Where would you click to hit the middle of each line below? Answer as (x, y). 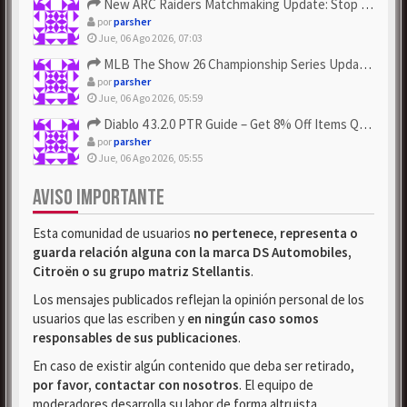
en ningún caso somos (253, 318)
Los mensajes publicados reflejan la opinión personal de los (199, 299)
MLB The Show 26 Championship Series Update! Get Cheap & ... (230, 64)
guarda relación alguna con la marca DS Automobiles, (192, 252)
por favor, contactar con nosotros (136, 385)
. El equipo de (276, 385)
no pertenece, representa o (276, 233)
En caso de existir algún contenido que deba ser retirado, (194, 366)
